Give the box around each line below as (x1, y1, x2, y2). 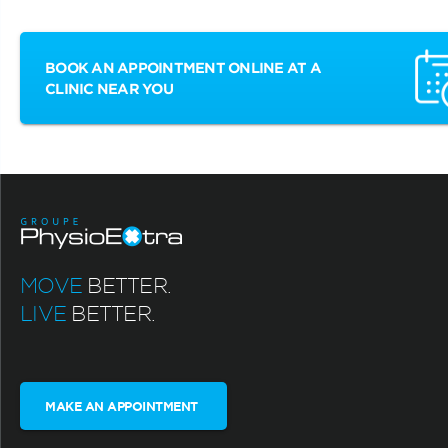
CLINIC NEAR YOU (45, 79, 173, 97)
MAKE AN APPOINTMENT (45, 398, 198, 414)
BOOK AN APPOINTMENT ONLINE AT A (45, 58, 321, 76)
